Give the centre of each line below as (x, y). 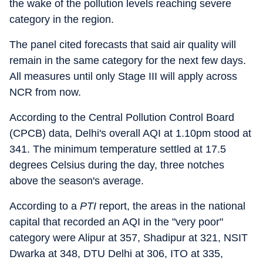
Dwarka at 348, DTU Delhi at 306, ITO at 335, (116, 254)
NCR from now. (45, 92)
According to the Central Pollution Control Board (122, 118)
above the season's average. (77, 181)
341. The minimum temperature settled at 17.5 (118, 149)
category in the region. (62, 20)
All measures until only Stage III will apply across (123, 77)
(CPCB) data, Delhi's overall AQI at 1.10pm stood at (130, 134)
